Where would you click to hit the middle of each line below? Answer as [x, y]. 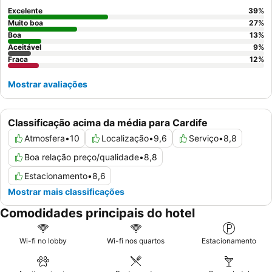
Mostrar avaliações [48, 84]
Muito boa [25, 23]
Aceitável [25, 47]
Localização [125, 138]
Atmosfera [45, 138]
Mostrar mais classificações [66, 192]
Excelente [25, 11]
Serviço [204, 138]
